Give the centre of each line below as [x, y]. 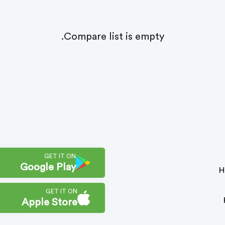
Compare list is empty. [114, 37]
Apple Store [50, 202]
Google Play [48, 167]
